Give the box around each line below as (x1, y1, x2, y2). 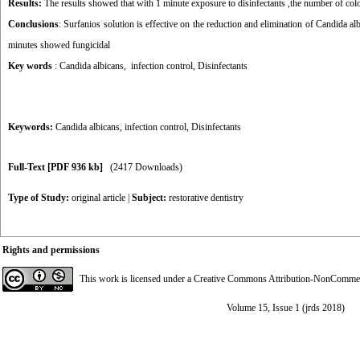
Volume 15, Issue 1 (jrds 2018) (226, 302, 345, 313)
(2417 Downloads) (110, 162, 182, 173)
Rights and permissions (2, 244, 100, 256)
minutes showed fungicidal (8, 39, 110, 51)
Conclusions (8, 18, 59, 30)
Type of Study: (8, 192, 72, 203)
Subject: (132, 192, 169, 203)
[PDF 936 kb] (47, 162, 103, 173)
